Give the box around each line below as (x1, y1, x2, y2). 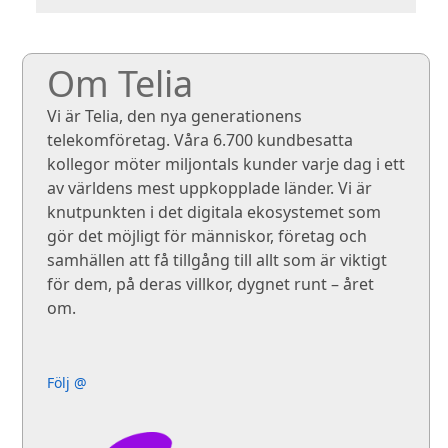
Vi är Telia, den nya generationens (47, 105, 302, 128)
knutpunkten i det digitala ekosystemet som (47, 201, 381, 224)
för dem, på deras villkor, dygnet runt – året (47, 273, 374, 296)
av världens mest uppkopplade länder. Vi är (47, 177, 372, 200)
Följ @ (47, 373, 87, 393)
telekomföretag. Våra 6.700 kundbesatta (47, 129, 353, 152)
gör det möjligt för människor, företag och (47, 225, 367, 248)
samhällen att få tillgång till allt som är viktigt (47, 249, 387, 272)
